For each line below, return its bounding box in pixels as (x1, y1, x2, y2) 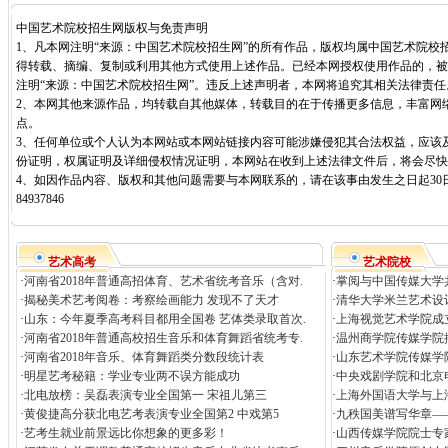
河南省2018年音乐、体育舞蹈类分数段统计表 (23, 350, 264, 364)
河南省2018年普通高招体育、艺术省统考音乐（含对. (23, 274, 303, 288)
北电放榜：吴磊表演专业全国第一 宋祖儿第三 (23, 388, 267, 402)
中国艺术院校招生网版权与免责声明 (16, 21, 208, 35)
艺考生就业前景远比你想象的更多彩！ (23, 426, 228, 440)
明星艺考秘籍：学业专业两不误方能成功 (23, 369, 240, 383)
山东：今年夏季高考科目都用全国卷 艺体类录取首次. (23, 312, 306, 326)
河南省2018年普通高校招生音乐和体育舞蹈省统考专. (23, 331, 303, 345)
